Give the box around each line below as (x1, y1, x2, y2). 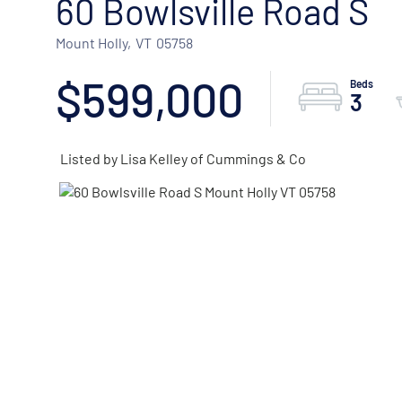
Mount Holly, (56, 34, 131, 51)
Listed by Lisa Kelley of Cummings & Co (60, 150, 306, 167)
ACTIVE (94, 220, 140, 232)
